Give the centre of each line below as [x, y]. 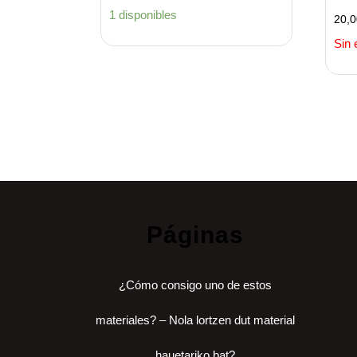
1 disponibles [143, 15]
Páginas [195, 235]
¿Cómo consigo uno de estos [195, 285]
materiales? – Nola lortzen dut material [195, 320]
